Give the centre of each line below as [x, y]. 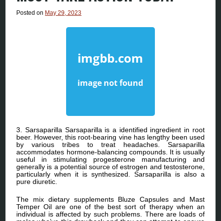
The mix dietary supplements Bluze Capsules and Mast [110, 199]
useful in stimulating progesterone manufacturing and [110, 159]
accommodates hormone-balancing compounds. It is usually [110, 152]
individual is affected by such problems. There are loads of [110, 214]
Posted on [31, 13]
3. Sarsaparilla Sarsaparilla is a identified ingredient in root [110, 129]
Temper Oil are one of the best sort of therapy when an [110, 206]
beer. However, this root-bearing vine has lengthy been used [110, 137]
